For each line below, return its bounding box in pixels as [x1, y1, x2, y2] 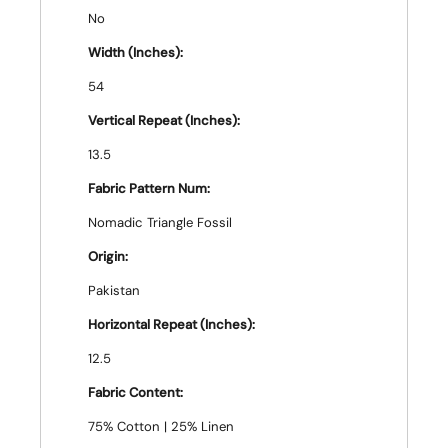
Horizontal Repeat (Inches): [88, 316, 255, 333]
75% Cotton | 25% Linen [88, 418, 234, 435]
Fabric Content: [88, 384, 183, 401]
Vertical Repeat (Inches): [88, 112, 240, 129]
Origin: [88, 248, 128, 265]
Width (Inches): [88, 44, 183, 61]
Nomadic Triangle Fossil [88, 214, 232, 231]
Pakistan [88, 282, 140, 299]
